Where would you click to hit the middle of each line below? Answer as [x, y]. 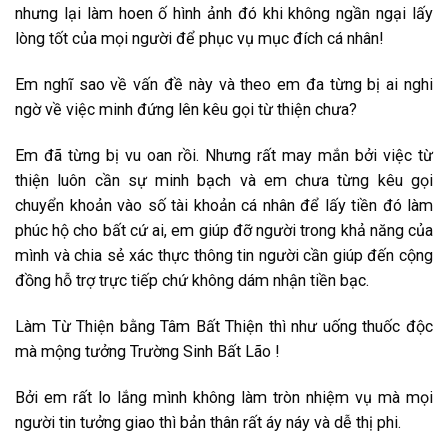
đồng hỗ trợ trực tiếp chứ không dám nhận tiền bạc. [192, 280]
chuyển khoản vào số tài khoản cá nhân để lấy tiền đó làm [224, 205]
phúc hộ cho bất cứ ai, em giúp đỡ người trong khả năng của [224, 230]
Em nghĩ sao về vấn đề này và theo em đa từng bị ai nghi [224, 84]
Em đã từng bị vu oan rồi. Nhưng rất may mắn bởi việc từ [224, 155]
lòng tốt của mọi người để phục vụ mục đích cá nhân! [199, 38]
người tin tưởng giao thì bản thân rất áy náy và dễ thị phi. [208, 422]
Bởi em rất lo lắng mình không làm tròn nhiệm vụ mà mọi [224, 397]
